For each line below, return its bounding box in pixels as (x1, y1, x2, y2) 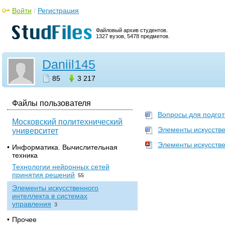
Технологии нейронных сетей (12, 163, 109, 171)
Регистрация (38, 7, 79, 15)
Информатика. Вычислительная (12, 143, 118, 151)
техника (12, 151, 38, 159)
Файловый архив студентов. (96, 27, 168, 33)
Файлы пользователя (12, 99, 91, 107)
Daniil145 (42, 57, 95, 71)
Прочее (12, 215, 37, 223)
